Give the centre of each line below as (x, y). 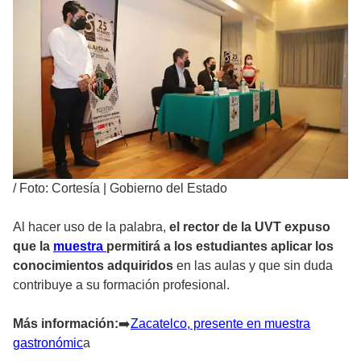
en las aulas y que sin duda (255, 266)
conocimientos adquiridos (95, 266)
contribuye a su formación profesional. (121, 285)
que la (33, 247)
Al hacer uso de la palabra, (91, 227)
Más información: (66, 324)
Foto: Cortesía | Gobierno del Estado (123, 189)
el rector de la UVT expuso (250, 227)
